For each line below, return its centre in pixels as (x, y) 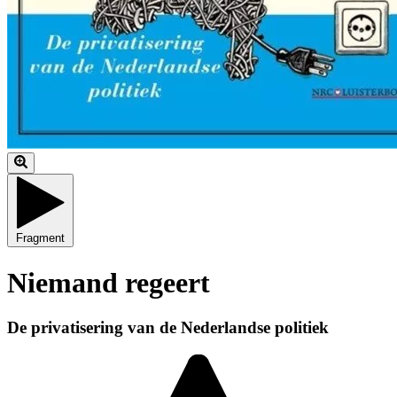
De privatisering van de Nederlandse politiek (168, 327)
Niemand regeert (109, 282)
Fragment (40, 238)
